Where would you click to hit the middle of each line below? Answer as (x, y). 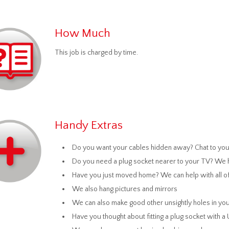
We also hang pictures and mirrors (124, 189)
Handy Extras (88, 125)
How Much (82, 33)
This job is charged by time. (96, 53)
